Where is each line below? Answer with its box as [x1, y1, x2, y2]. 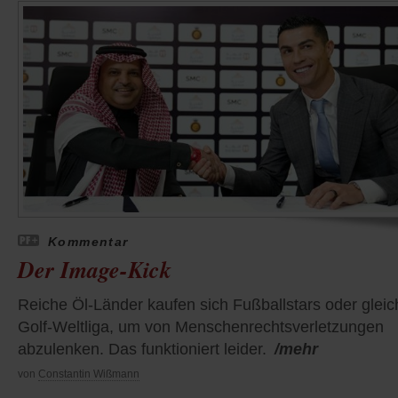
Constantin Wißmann [38, 367, 139, 380]
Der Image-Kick [18, 252, 171, 285]
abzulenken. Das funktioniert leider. [18, 339, 267, 358]
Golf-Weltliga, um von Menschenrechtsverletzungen [18, 317, 384, 336]
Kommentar [48, 234, 129, 249]
